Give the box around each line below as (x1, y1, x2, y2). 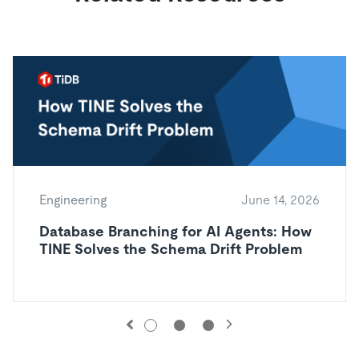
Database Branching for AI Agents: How (39, 223, 312, 240)
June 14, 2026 (241, 192, 320, 208)
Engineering (39, 192, 107, 208)
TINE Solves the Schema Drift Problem (39, 240, 302, 258)
